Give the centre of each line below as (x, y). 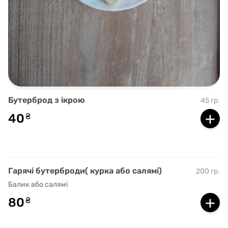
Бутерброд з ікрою (47, 100)
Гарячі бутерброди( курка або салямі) (85, 171)
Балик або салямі (38, 185)
